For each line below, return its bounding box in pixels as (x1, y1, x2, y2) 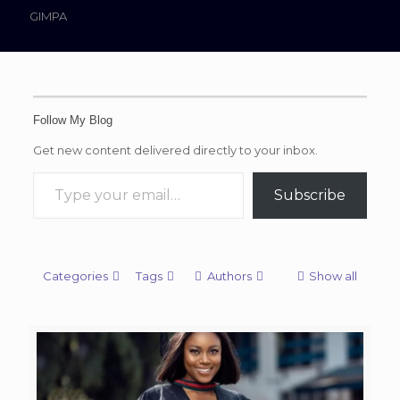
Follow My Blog (32, 113, 112, 127)
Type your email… (31, 164, 78, 179)
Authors (206, 269, 252, 283)
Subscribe (274, 187, 346, 204)
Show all (309, 269, 357, 283)
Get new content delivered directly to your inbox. (32, 143, 318, 157)
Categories (43, 269, 108, 283)
